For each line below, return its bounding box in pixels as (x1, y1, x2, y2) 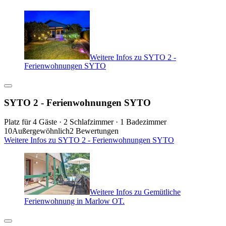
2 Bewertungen (70, 127, 119, 136)
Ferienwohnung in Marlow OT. (24, 197, 125, 206)
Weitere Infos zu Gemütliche (90, 188, 181, 197)
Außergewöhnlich (12, 127, 70, 136)
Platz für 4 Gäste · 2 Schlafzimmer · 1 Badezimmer (4, 118, 166, 127)
